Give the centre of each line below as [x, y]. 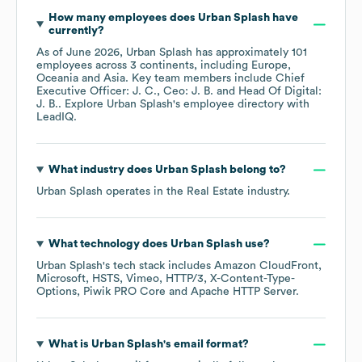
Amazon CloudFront [266, 266]
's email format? [206, 345]
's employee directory [228, 105]
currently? [76, 31]
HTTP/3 [185, 279]
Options [57, 292]
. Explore [82, 105]
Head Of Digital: [280, 92]
